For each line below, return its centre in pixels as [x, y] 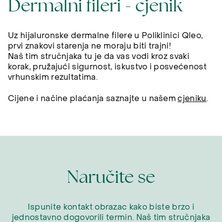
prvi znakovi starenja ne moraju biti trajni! [90, 46]
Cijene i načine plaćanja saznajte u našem [93, 98]
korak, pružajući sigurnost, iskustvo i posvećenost [108, 67]
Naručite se [111, 176]
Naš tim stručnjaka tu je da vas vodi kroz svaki [99, 57]
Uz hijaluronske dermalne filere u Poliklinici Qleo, [106, 36]
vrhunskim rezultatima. [53, 78]
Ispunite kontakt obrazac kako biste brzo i [111, 207]
